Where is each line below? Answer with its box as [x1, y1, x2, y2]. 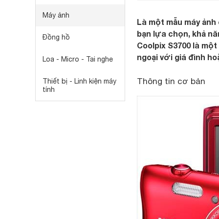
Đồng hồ [43, 33, 70, 41]
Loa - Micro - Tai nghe [43, 55, 113, 63]
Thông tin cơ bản [137, 76, 205, 86]
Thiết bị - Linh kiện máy [43, 77, 116, 85]
